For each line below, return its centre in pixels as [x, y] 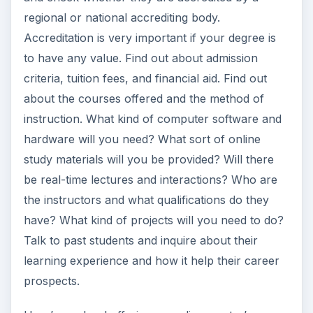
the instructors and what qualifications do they [146, 200]
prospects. [51, 281]
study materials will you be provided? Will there [148, 160]
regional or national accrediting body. [122, 18]
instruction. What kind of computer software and [152, 119]
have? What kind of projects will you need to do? [153, 220]
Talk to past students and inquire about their [140, 241]
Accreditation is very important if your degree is [150, 38]
